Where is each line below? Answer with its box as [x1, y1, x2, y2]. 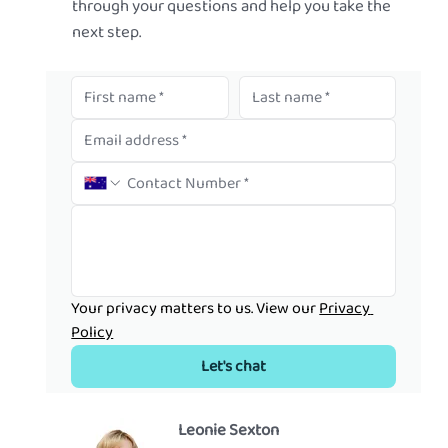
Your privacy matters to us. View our [71, 295, 320, 321]
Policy [71, 319, 114, 345]
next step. [72, 19, 142, 47]
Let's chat [201, 353, 267, 379]
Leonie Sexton [177, 417, 279, 445]
